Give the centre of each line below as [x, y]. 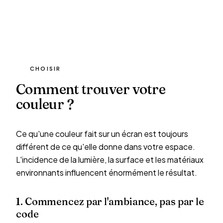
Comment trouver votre [91, 89]
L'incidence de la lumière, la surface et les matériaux [110, 160]
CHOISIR [46, 68]
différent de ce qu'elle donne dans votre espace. [106, 147]
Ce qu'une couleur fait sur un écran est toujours [102, 134]
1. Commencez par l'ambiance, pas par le [110, 201]
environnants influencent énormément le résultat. [107, 172]
